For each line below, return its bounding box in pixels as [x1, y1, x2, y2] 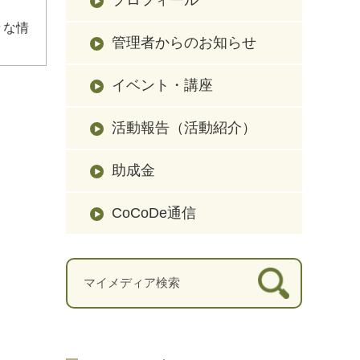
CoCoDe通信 [112, 204, 196, 221]
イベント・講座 [112, 76, 213, 93]
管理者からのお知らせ [112, 34, 256, 51]
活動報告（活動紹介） [112, 119, 256, 136]
